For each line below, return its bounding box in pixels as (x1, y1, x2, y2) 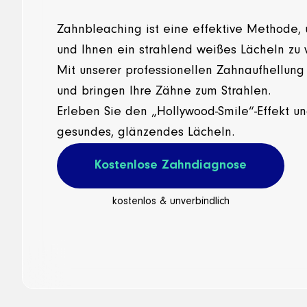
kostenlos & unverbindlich (112, 195, 230, 207)
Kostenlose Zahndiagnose (95, 158, 247, 172)
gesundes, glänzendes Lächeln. (57, 125, 234, 139)
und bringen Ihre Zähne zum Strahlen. (57, 84, 271, 98)
